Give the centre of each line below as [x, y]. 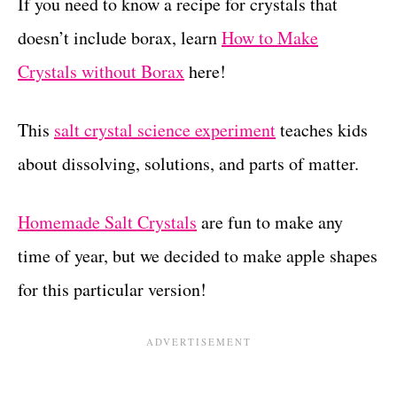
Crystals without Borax [101, 72]
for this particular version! [112, 290]
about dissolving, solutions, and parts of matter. [188, 164]
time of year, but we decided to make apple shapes [198, 256]
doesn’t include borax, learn [120, 38]
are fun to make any [270, 222]
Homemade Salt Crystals [107, 222]
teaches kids [322, 130]
